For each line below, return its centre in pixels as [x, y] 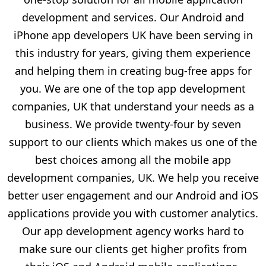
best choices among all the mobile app [133, 159]
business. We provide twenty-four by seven [133, 124]
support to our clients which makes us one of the [133, 142]
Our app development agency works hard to [133, 231]
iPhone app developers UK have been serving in [133, 35]
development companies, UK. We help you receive [133, 177]
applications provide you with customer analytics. [133, 213]
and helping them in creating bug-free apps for [133, 70]
